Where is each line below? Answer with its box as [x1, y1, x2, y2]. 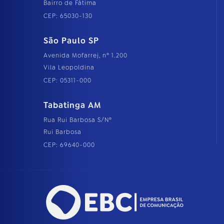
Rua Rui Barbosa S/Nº [43, 116, 112, 124]
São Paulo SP [43, 35, 99, 46]
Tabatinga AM [43, 100, 101, 111]
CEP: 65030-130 [43, 12, 92, 20]
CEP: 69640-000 [43, 141, 95, 149]
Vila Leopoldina [43, 63, 94, 72]
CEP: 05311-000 [43, 76, 91, 85]
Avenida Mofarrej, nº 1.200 [43, 51, 127, 60]
